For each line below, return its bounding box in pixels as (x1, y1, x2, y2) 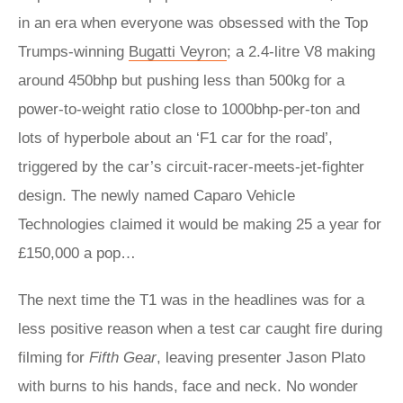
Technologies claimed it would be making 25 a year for (18, 216, 381, 233)
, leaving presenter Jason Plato (157, 349, 365, 366)
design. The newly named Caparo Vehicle (18, 187, 295, 204)
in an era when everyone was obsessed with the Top (18, 14, 368, 31)
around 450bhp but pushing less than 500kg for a (18, 72, 345, 89)
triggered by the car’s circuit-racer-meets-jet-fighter (18, 158, 364, 175)
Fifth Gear (89, 349, 157, 366)
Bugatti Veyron (129, 43, 227, 60)
